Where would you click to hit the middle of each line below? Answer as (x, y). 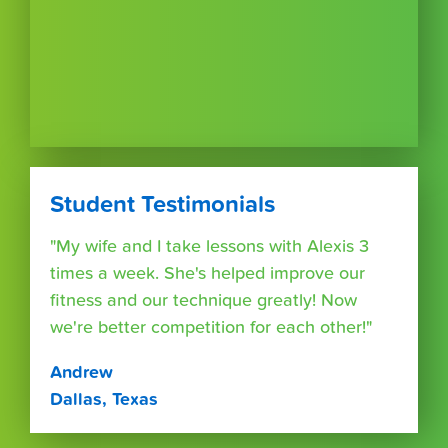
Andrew (81, 372)
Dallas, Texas (104, 399)
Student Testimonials (162, 204)
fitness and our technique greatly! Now (203, 300)
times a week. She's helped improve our (207, 273)
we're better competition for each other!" (211, 327)
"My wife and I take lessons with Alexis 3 (209, 246)
